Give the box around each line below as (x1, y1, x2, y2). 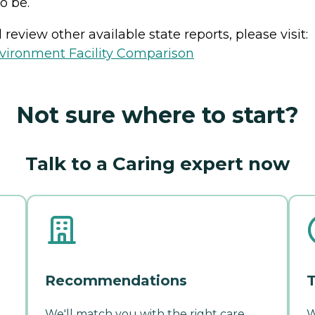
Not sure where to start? (16, 101, 299, 129)
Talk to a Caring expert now (25, 152, 290, 175)
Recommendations (45, 271, 187, 289)
